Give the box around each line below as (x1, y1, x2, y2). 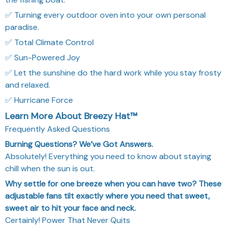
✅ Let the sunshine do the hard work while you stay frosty (5, 67, 221, 78)
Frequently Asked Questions (5, 123, 110, 134)
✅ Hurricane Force (5, 94, 73, 105)
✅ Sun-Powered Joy (5, 52, 80, 63)
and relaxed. (5, 79, 50, 90)
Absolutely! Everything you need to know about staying (5, 150, 211, 162)
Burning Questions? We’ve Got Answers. (5, 138, 153, 149)
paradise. (5, 21, 39, 32)
